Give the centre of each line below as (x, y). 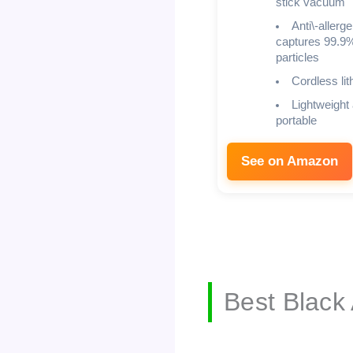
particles (297, 57)
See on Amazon (290, 161)
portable (296, 120)
